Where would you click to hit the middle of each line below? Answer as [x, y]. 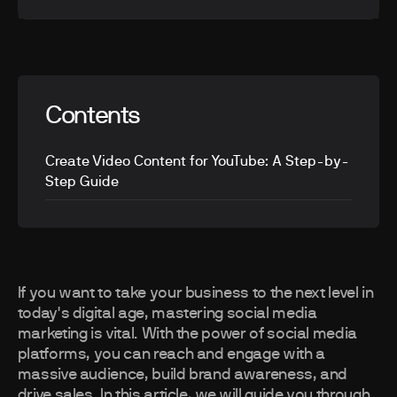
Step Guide [82, 181]
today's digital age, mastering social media [167, 314]
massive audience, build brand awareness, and [183, 375]
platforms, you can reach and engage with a [171, 355]
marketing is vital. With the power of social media [187, 335]
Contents [93, 117]
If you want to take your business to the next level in [195, 294]
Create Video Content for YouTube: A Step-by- [198, 161]
